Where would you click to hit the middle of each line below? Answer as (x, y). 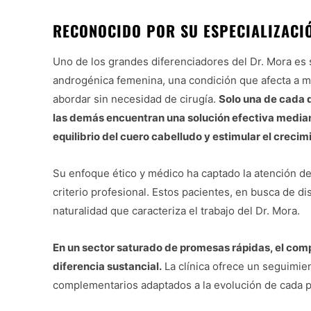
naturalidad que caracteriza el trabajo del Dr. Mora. (176, 211)
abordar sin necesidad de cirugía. (136, 99)
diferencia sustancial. (107, 267)
